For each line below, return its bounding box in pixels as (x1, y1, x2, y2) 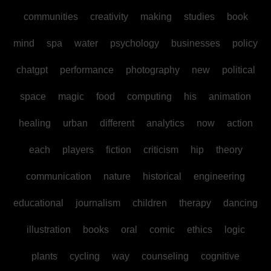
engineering (194, 171, 245, 182)
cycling (70, 251, 100, 262)
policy (232, 38, 258, 49)
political (221, 65, 255, 76)
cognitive (201, 251, 240, 262)
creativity (90, 11, 128, 22)
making (140, 11, 172, 22)
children (132, 198, 167, 209)
